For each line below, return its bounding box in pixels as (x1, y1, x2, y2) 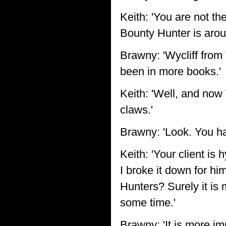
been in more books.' (120, 65, 221, 78)
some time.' (120, 196, 176, 209)
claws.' (120, 103, 153, 116)
